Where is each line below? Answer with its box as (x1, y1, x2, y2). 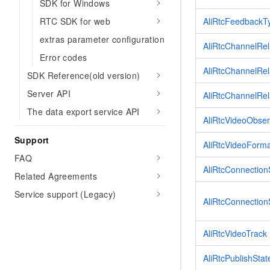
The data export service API (27, 105, 140, 118)
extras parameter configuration (40, 33, 165, 45)
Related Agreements (14, 170, 98, 182)
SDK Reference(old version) (27, 69, 140, 81)
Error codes (40, 51, 87, 63)
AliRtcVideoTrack (203, 227, 267, 240)
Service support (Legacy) (14, 188, 116, 200)
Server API (27, 87, 71, 99)
